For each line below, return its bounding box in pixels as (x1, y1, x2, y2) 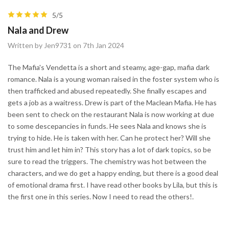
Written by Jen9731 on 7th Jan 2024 (8, 40, 124, 50)
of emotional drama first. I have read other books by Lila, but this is (8, 180, 218, 189)
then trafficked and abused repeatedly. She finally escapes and (8, 86, 207, 95)
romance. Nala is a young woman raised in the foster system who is (8, 74, 219, 83)
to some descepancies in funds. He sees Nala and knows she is (8, 121, 207, 130)
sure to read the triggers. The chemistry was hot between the (8, 156, 207, 166)
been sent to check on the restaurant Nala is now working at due (8, 109, 214, 119)
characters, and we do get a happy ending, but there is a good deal (8, 168, 218, 177)
